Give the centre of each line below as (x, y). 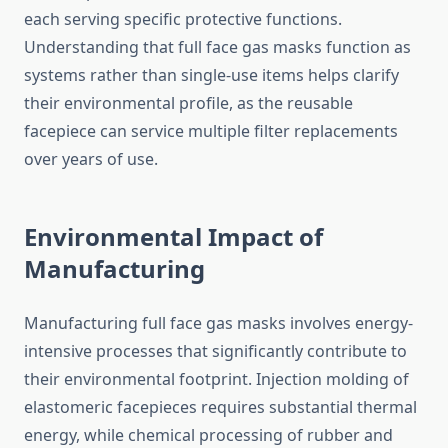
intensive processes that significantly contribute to (215, 351)
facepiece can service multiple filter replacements (211, 131)
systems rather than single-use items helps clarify (211, 75)
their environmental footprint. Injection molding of (216, 379)
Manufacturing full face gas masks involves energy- (218, 323)
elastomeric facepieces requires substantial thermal (220, 407)
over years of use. (91, 159)
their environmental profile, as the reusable (188, 103)
